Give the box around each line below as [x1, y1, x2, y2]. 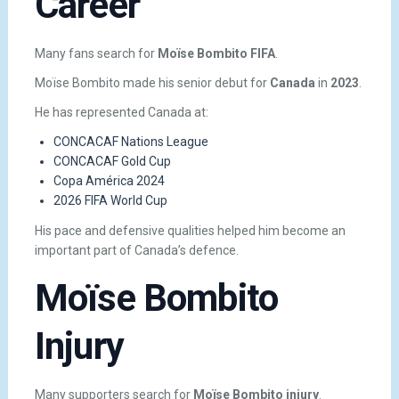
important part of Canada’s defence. [34, 242, 239, 257]
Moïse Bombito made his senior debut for [34, 76, 270, 91]
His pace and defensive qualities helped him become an [34, 223, 346, 238]
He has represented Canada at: [34, 105, 208, 120]
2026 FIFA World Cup [53, 193, 167, 208]
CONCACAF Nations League [53, 134, 208, 150]
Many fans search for [34, 45, 158, 61]
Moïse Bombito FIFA [157, 45, 275, 61]
